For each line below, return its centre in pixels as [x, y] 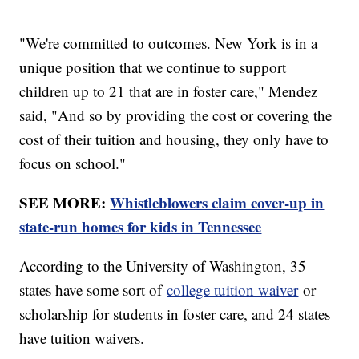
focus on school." [73, 163]
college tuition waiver [233, 289]
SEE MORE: [65, 202]
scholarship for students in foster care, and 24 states [175, 313]
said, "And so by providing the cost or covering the [176, 115]
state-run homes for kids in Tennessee [141, 226]
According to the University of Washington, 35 [163, 265]
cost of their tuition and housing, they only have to [174, 139]
